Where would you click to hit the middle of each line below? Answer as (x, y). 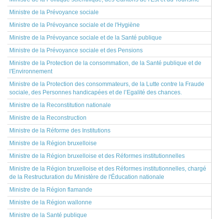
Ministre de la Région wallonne (51, 202)
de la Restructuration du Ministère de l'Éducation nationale (87, 177)
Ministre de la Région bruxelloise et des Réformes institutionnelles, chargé (108, 169)
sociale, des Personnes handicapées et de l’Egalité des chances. (96, 92)
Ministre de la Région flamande (51, 190)
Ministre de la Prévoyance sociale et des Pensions (76, 50)
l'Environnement (31, 71)
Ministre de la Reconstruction (48, 118)
